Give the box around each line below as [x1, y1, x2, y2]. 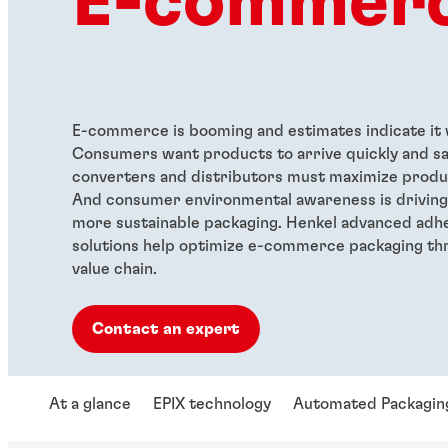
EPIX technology [153, 395, 271, 412]
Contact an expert [91, 320, 240, 337]
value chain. [71, 260, 157, 277]
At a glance [49, 395, 131, 412]
